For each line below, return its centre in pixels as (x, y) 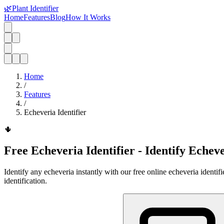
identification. (25, 180)
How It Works (88, 17)
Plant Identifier (35, 8)
